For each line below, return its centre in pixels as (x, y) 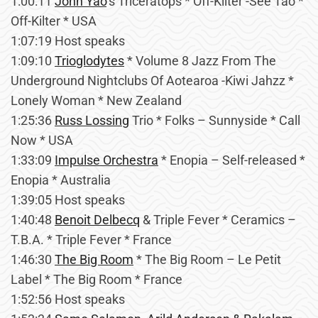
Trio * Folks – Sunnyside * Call (215, 120)
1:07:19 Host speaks (68, 41)
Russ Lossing (92, 120)
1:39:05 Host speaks (68, 200)
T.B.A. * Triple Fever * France (91, 240)
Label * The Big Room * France (97, 279)
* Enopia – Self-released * (232, 160)
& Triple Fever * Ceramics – (218, 220)
